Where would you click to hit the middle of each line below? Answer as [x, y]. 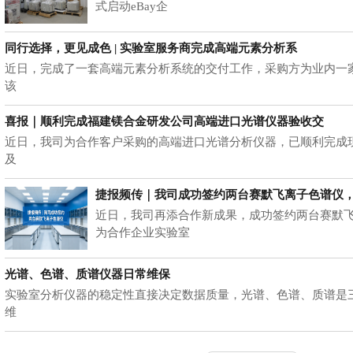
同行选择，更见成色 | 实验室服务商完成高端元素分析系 [151, 48]
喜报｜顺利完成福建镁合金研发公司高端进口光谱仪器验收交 [165, 122]
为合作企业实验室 [143, 233]
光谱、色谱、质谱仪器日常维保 [88, 275]
